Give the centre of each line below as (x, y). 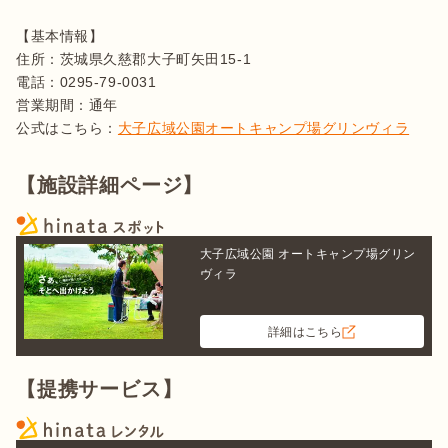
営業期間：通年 (67, 105)
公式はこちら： (67, 128)
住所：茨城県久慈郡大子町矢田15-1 (141, 59)
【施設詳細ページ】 (110, 185)
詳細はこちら (305, 331)
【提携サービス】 (99, 389)
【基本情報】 (60, 36)
